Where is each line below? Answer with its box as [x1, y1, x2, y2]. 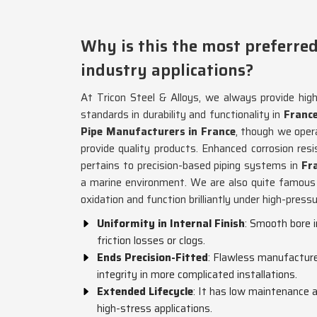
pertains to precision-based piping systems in [81, 157, 298, 174]
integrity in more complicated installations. [97, 266, 297, 283]
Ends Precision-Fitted [97, 249, 208, 266]
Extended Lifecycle [97, 283, 193, 300]
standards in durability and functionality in [81, 106, 281, 123]
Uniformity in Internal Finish [97, 215, 245, 232]
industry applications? [81, 57, 253, 83]
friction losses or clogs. [97, 232, 205, 249]
